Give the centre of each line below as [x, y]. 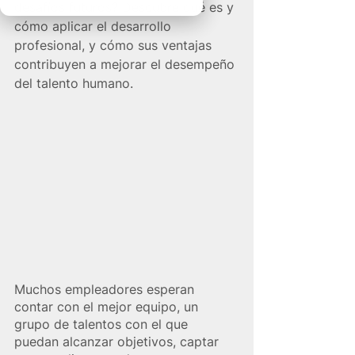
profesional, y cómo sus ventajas [115, 45]
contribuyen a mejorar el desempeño [126, 64]
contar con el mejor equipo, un [108, 307]
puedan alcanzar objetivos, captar [118, 342]
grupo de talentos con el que [103, 324]
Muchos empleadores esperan [106, 290]
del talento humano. [74, 83]
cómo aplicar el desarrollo [95, 26]
